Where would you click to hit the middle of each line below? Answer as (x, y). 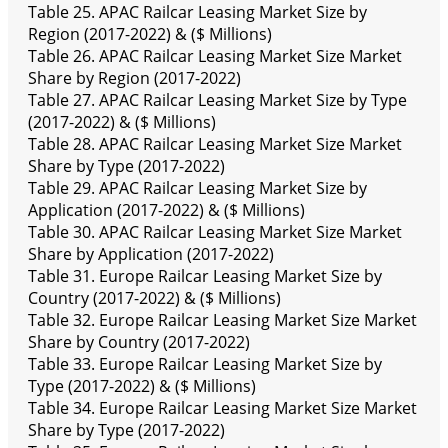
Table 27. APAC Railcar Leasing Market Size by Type (217, 100)
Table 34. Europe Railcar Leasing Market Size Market (222, 408)
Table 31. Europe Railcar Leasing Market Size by (205, 276)
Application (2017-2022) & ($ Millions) (166, 210)
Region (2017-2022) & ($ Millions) (150, 34)
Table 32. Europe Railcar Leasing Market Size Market (222, 320)
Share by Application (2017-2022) (151, 254)
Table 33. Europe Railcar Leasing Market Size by (205, 364)
